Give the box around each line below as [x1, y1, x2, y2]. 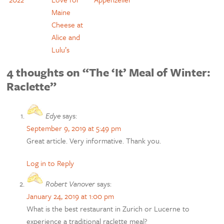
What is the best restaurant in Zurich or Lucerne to [26, 203, 190, 214]
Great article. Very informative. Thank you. [26, 135, 161, 146]
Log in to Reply [26, 157, 74, 169]
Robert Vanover [45, 178, 95, 189]
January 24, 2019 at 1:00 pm [26, 190, 114, 202]
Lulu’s [51, 43, 70, 55]
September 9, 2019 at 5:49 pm [26, 122, 121, 134]
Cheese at [51, 18, 83, 30]
